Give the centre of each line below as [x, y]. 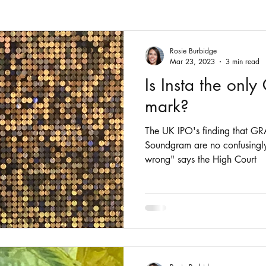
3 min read [243, 61]
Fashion [20, 36]
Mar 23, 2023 [192, 61]
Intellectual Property [92, 36]
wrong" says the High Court [201, 159]
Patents [163, 36]
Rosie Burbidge [193, 51]
